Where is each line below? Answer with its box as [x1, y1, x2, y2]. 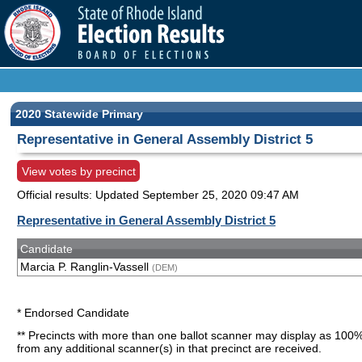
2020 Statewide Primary [15, 107, 143, 120]
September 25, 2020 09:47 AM [142, 188, 299, 202]
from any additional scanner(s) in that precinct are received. [17, 342, 322, 356]
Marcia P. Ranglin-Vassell [19, 260, 152, 274]
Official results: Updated [17, 188, 142, 202]
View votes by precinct [21, 164, 136, 178]
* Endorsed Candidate [17, 305, 129, 319]
